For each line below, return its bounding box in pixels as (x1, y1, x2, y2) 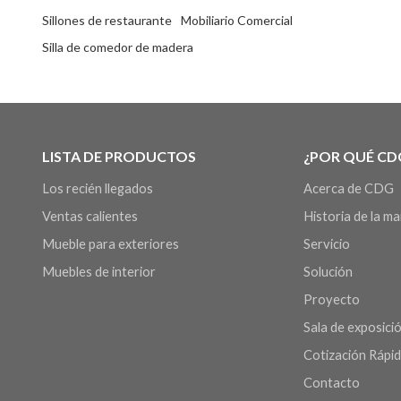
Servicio (303, 236, 351, 252)
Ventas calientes (41, 209, 138, 225)
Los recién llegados (41, 181, 153, 197)
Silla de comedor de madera (41, 39, 193, 55)
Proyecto (303, 292, 361, 308)
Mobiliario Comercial (180, 13, 293, 29)
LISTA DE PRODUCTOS (41, 148, 196, 166)
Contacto (303, 375, 361, 391)
